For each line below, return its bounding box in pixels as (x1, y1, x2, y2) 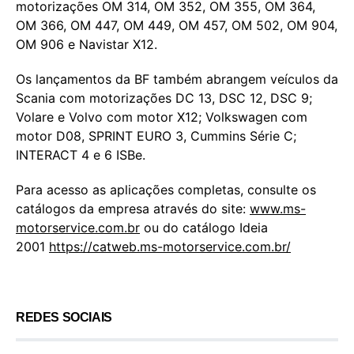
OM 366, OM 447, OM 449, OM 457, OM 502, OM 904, (16, 17, 337, 33)
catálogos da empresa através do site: (16, 200, 250, 217)
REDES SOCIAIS (16, 310, 112, 324)
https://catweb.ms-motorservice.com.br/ (49, 238, 291, 254)
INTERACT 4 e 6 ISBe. (16, 146, 145, 163)
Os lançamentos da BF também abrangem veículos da (16, 70, 338, 87)
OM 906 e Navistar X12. (16, 36, 157, 52)
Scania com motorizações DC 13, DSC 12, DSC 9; (16, 89, 312, 106)
